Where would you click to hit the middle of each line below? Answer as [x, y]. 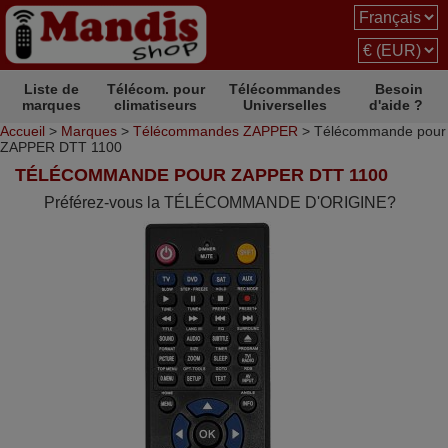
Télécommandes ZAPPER [215, 131]
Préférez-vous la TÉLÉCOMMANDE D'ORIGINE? [219, 202]
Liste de [52, 89]
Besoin [399, 89]
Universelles [285, 105]
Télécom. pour [155, 89]
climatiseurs [156, 105]
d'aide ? [396, 105]
